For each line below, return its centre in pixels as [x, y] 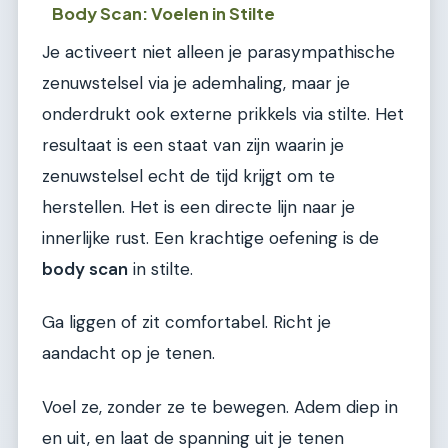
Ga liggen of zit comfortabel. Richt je [186, 322]
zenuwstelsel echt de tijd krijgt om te [188, 176]
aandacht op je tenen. [128, 353]
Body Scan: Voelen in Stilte [164, 13]
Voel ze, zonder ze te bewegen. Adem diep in [220, 406]
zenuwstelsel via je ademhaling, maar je [196, 83]
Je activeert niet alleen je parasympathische [218, 52]
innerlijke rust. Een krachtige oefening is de [210, 238]
